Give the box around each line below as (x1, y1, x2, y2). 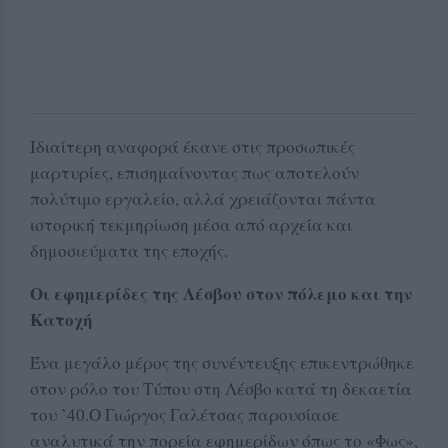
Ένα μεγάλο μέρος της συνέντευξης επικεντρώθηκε (30, 350, 414, 374)
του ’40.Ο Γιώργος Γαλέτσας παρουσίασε (30, 402, 339, 426)
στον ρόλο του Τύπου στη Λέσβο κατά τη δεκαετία (30, 376, 412, 400)
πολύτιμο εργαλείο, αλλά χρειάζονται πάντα (30, 186, 376, 210)
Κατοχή (30, 306, 92, 332)
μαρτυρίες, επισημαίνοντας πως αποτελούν (30, 160, 359, 184)
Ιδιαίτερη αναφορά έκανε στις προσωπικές (30, 134, 355, 158)
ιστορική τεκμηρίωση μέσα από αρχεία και (30, 212, 352, 236)
